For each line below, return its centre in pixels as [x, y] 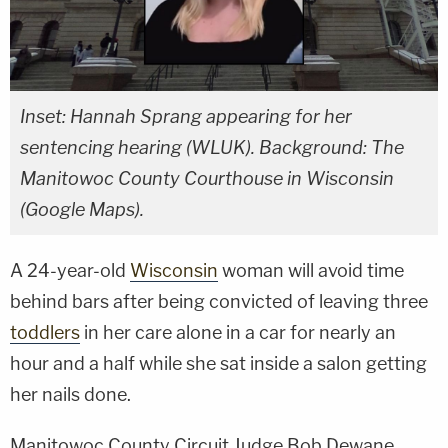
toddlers [45, 332]
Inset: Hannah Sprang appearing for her [186, 116]
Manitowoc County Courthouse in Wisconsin [207, 178]
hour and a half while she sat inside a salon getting [218, 363]
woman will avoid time [311, 270]
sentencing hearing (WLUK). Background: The [212, 147]
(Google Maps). [82, 209]
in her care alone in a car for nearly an [238, 332]
